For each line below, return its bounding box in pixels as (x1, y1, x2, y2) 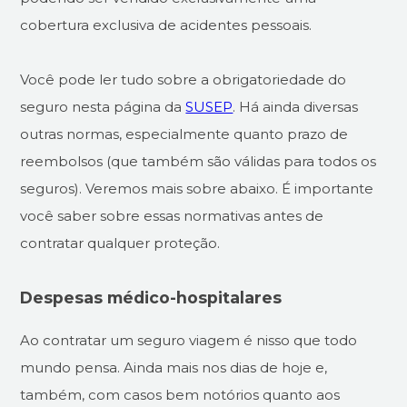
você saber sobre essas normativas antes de (20, 206, 324, 224)
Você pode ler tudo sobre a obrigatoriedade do (20, 70, 347, 88)
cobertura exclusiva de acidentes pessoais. (20, 15, 313, 34)
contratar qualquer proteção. (20, 233, 221, 252)
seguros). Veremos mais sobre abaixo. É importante (20, 179, 374, 197)
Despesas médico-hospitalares (20, 287, 283, 307)
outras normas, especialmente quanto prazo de (20, 124, 349, 143)
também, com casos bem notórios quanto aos (20, 386, 341, 404)
